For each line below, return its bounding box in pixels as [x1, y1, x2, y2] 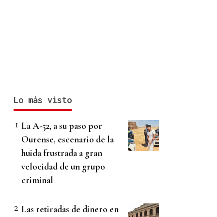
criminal [21, 174, 53, 186]
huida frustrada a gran [21, 147, 102, 159]
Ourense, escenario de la [21, 134, 114, 145]
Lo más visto [14, 95, 72, 106]
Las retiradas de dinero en [21, 203, 119, 215]
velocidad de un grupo [21, 161, 105, 172]
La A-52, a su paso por [21, 120, 102, 132]
